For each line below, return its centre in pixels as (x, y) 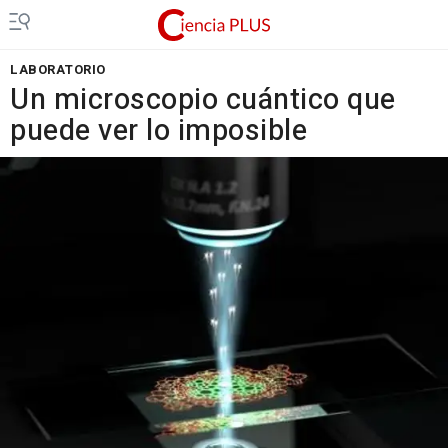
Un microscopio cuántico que (203, 100)
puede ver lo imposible (158, 131)
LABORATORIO (58, 69)
